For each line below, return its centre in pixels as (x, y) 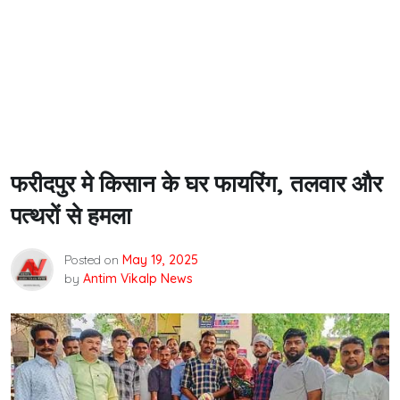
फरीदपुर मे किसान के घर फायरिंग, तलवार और (196, 183)
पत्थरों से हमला (71, 216)
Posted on (93, 260)
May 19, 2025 (160, 260)
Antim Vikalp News (138, 279)
